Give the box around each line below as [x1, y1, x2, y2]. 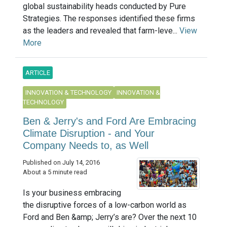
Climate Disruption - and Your [23, 127, 155, 139]
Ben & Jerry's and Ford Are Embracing [23, 115, 196, 127]
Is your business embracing [23, 188, 121, 198]
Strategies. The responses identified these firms [23, 13, 195, 23]
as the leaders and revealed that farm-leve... [23, 25, 179, 35]
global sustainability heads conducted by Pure [23, 1, 186, 11]
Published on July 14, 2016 [23, 158, 100, 166]
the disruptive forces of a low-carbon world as [23, 200, 186, 210]
